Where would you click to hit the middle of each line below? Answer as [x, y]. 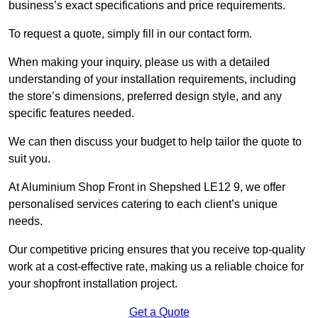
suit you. [29, 158]
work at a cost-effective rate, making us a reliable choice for [156, 266]
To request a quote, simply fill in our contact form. [130, 33]
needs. [26, 221]
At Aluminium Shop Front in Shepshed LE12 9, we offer [147, 187]
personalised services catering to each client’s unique [143, 204]
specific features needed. [71, 113]
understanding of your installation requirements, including [152, 79]
